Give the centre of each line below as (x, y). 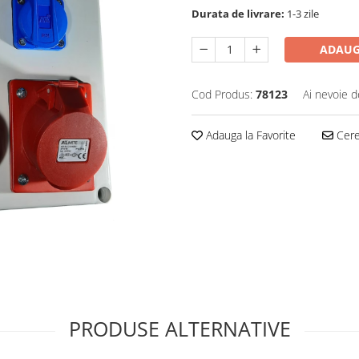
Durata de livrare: (238, 14)
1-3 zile (302, 14)
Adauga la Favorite (249, 135)
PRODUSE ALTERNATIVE (179, 329)
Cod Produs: (222, 94)
